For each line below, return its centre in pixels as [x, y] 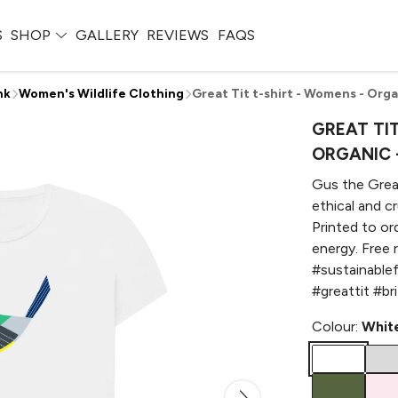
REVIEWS [178, 35]
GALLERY [107, 35]
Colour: [337, 326]
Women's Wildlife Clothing [101, 94]
